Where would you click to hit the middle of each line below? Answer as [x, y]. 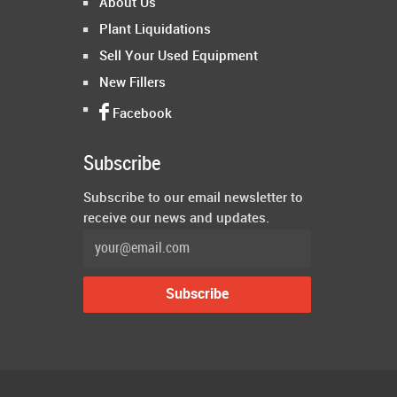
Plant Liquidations [155, 31]
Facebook [140, 115]
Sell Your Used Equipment [179, 57]
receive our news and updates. [176, 219]
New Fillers [132, 84]
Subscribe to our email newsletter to [193, 199]
